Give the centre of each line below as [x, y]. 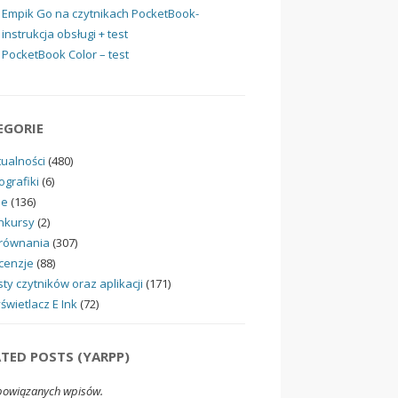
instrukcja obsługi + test [65, 33]
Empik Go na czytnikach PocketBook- [100, 13]
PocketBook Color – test [65, 54]
